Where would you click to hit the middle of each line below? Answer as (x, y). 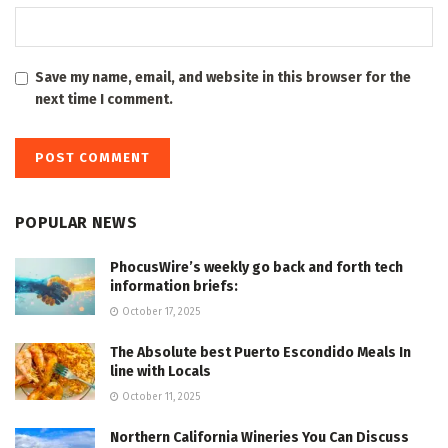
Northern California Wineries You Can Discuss (259, 437)
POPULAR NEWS (76, 222)
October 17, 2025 (159, 311)
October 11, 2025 (159, 396)
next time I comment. (104, 99)
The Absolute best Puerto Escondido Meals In (260, 352)
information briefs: (174, 286)
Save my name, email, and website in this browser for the (223, 77)
